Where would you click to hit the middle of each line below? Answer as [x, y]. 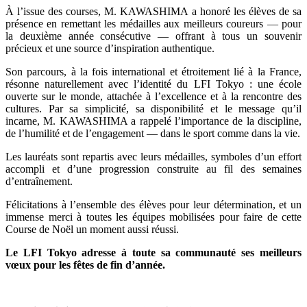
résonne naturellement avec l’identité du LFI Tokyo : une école [153, 84]
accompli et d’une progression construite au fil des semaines [153, 169]
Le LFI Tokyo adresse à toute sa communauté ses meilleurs [153, 253]
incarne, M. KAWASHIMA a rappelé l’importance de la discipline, [153, 121]
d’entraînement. [40, 182]
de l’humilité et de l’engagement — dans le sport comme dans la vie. [153, 134]
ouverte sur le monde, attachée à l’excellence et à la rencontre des [153, 97]
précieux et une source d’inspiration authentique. [110, 49]
